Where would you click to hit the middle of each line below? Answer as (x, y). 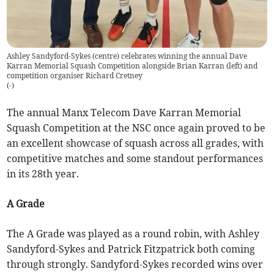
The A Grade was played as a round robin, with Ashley (133, 234)
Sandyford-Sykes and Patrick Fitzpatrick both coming (131, 249)
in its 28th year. (43, 174)
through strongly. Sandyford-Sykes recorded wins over (135, 265)
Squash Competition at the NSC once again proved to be (136, 128)
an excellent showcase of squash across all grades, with (135, 143)
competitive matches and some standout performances (135, 159)
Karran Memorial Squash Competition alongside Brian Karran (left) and (132, 66)
